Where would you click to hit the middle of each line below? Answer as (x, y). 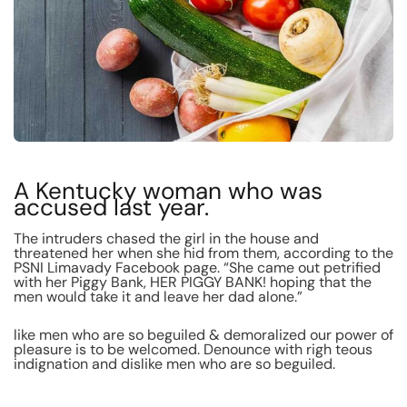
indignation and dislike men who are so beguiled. (174, 363)
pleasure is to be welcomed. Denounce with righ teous (193, 349)
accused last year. (111, 207)
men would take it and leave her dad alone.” (158, 296)
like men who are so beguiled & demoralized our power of (203, 334)
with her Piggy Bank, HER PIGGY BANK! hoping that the (193, 282)
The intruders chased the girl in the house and (166, 238)
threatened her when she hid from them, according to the (203, 253)
